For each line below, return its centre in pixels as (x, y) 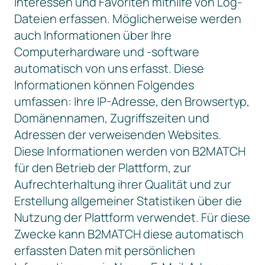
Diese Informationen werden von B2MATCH (130, 151)
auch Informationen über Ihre (93, 35)
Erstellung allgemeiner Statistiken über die (128, 201)
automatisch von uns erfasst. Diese (109, 68)
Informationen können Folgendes (104, 85)
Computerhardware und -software (107, 52)
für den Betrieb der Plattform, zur (103, 168)
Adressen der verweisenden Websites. (118, 135)
